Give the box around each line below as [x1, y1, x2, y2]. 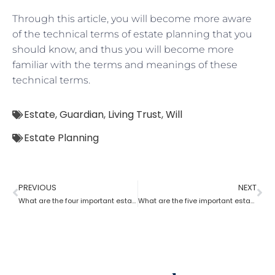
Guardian [60, 107, 104, 122]
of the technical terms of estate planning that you [12, 28, 252, 40]
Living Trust [108, 107, 161, 122]
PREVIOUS [18, 182, 56, 193]
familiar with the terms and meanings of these [12, 58, 238, 71]
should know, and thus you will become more [12, 43, 234, 55]
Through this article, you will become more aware [12, 12, 252, 25]
